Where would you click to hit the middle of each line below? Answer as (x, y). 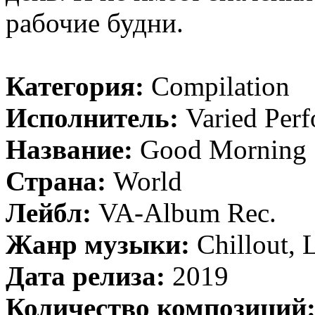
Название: (69, 149)
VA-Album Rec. (184, 213)
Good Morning (220, 149)
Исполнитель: (92, 118)
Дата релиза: (85, 276)
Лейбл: (49, 213)
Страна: (56, 181)
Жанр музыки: (98, 244)
